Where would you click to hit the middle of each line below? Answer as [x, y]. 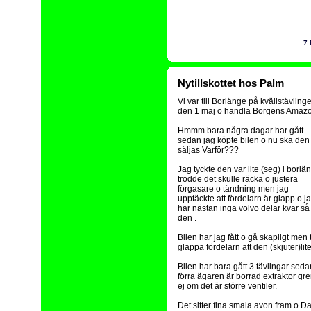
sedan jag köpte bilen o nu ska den [244, 140]
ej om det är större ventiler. [227, 286]
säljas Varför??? [208, 150]
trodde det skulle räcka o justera [238, 179]
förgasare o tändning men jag [233, 189]
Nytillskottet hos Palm [231, 83]
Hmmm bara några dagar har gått [241, 131]
